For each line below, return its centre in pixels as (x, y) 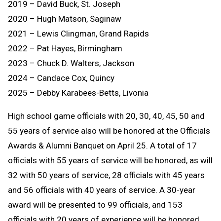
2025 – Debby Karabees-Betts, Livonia (78, 92)
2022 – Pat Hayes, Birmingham (65, 48)
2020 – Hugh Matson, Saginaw (65, 18)
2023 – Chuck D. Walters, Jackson (71, 63)
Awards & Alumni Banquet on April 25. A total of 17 (102, 145)
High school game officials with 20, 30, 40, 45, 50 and (106, 116)
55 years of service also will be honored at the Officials (109, 130)
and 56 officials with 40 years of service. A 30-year (102, 190)
